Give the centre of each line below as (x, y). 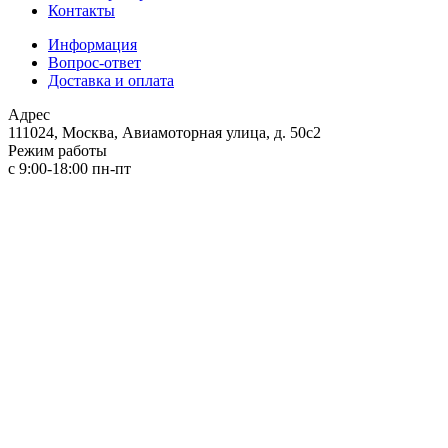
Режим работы (57, 150)
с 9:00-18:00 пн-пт (69, 168)
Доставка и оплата (111, 80)
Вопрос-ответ (94, 62)
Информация (92, 44)
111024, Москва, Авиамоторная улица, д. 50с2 (164, 132)
